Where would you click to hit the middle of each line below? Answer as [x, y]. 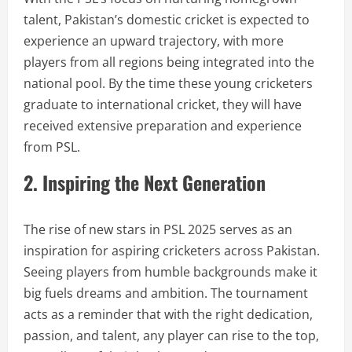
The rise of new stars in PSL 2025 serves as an [158, 229]
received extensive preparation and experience [163, 126]
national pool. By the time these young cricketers [168, 83]
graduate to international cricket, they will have [163, 104]
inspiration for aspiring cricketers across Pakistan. [172, 251]
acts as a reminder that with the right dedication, [168, 314]
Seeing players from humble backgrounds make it [170, 272]
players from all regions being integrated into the [169, 62]
